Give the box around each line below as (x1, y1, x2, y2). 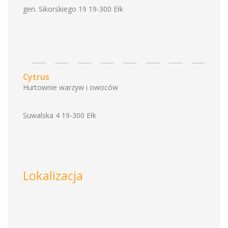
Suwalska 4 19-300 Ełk (23, 110, 96, 120)
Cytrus (23, 71, 49, 82)
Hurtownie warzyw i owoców (23, 82, 118, 92)
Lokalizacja (23, 167, 83, 184)
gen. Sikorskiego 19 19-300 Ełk (23, 4, 123, 14)
